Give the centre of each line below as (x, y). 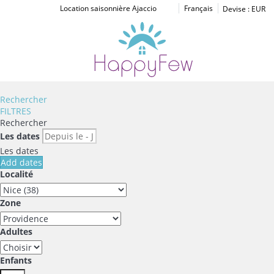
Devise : (236, 9)
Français (198, 8)
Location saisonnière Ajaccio (108, 8)
